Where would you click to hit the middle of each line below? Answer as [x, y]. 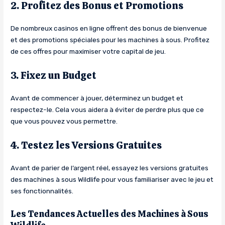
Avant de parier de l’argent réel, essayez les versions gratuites [110, 167]
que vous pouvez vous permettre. [64, 121]
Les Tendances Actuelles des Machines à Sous [110, 213]
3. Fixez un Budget [54, 75]
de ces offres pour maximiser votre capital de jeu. [88, 51]
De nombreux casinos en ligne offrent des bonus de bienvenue [109, 28]
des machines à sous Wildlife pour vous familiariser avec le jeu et [112, 179]
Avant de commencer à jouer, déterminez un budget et [97, 98]
